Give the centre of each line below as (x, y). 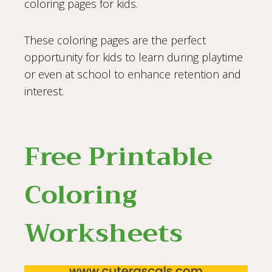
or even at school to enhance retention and (133, 74)
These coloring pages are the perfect (115, 40)
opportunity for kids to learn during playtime (134, 57)
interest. (44, 91)
